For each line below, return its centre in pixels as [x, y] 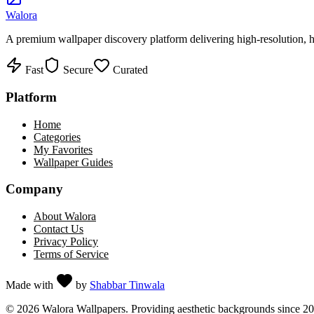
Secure [77, 70]
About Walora [65, 216]
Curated [129, 70]
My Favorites [63, 149]
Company [34, 189]
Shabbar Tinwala [127, 285]
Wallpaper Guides [73, 162]
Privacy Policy [66, 241]
